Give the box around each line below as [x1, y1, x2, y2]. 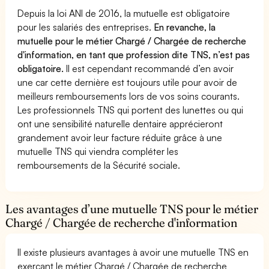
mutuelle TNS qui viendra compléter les [17, 145, 179, 157]
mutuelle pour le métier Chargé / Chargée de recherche [17, 34, 247, 47]
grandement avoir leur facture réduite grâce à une [17, 131, 223, 144]
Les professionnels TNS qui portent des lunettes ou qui [17, 103, 244, 116]
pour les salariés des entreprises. [17, 20, 154, 33]
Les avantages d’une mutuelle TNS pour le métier [5, 201, 259, 216]
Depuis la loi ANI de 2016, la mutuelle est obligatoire [17, 7, 231, 19]
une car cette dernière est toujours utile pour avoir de [17, 76, 238, 88]
